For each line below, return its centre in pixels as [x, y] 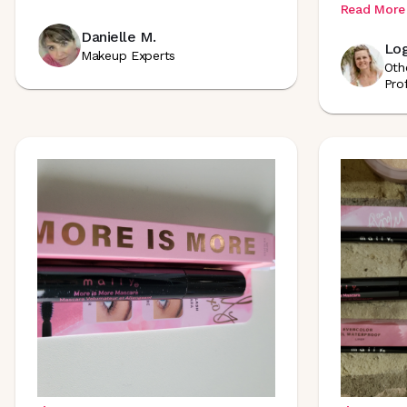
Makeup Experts [129, 55]
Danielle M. [119, 37]
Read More [372, 9]
